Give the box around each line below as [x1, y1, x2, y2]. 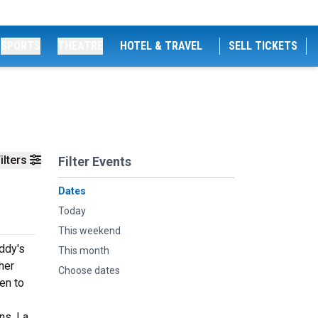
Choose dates [58, 265, 120, 276]
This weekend [58, 225, 121, 236]
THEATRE [57, 39, 103, 53]
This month [58, 245, 109, 256]
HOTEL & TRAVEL [120, 39, 202, 53]
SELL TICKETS [229, 39, 297, 53]
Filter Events [58, 154, 131, 169]
